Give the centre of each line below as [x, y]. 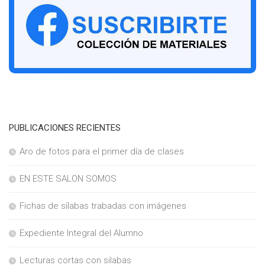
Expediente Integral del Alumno [81, 233]
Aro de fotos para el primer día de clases [102, 152]
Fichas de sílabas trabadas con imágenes [103, 206]
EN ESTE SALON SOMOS [68, 179]
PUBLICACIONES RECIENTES [65, 128]
